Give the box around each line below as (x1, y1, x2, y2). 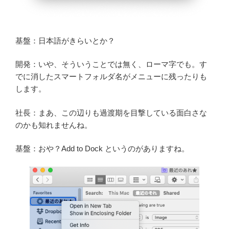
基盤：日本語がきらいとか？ (15, 36, 115, 45)
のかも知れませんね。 (15, 120, 92, 129)
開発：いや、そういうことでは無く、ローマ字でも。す (15, 60, 207, 69)
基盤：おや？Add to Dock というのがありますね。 (15, 144, 189, 153)
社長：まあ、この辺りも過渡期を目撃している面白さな (15, 108, 207, 117)
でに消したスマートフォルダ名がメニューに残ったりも (15, 72, 207, 81)
